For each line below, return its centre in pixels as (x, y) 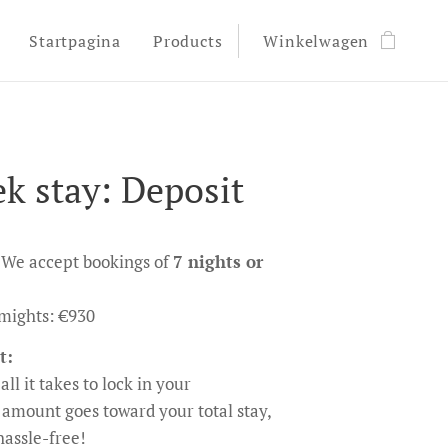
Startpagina (75, 41)
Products (187, 41)
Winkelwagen (316, 41)
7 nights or (218, 261)
